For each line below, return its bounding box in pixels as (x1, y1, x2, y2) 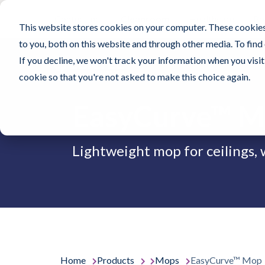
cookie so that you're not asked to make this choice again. (19, 71, 250, 82)
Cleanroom (121, 13, 170, 24)
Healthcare (189, 13, 234, 24)
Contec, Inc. (54, 13, 102, 24)
